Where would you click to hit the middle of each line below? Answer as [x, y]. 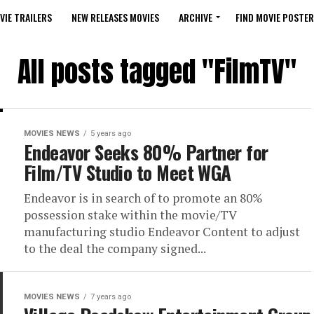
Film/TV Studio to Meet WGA [128, 172]
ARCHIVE [196, 17]
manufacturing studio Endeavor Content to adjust [162, 232]
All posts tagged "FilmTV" [157, 71]
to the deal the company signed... [115, 248]
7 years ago [111, 297]
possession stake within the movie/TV [130, 215]
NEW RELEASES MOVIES [115, 17]
